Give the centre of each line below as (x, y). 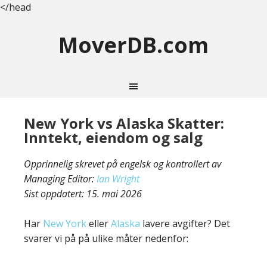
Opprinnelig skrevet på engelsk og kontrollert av (122, 164)
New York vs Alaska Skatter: (124, 123)
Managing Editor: (60, 179)
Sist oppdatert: (55, 194)
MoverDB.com (133, 45)
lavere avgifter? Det (185, 223)
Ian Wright (118, 179)
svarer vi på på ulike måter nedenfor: (106, 238)
